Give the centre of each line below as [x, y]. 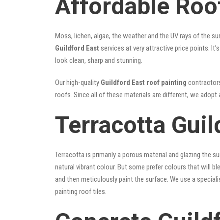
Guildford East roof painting [144, 82]
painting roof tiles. [81, 191]
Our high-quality [78, 82]
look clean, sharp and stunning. [99, 60]
